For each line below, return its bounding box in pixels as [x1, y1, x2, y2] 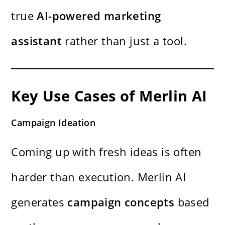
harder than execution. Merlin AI [11, 169, 186, 184]
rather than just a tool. [62, 33, 187, 48]
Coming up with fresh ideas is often [11, 144, 202, 159]
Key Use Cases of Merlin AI [11, 85, 207, 105]
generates [11, 194, 68, 209]
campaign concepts [67, 194, 175, 209]
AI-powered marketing [37, 8, 161, 23]
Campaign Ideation [11, 116, 96, 129]
